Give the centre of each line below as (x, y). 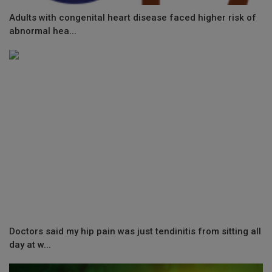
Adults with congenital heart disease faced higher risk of (133, 17)
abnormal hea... (43, 31)
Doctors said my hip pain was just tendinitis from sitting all (135, 232)
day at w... (30, 245)
